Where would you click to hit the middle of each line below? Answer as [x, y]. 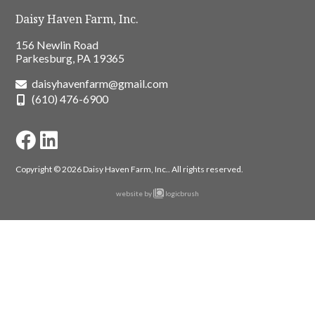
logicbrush [181, 193]
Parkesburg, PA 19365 [70, 58]
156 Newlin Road [57, 45]
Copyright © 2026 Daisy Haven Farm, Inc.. [94, 169]
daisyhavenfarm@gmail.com [100, 84]
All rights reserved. [208, 169]
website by [135, 193]
